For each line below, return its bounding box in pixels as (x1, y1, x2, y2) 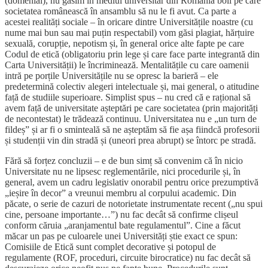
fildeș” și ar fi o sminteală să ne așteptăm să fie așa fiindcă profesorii (5, 124, 260, 135)
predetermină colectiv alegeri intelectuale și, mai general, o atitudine (5, 81, 259, 92)
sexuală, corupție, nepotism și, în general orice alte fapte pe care (5, 38, 244, 49)
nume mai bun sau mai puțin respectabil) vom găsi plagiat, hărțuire (5, 28, 254, 38)
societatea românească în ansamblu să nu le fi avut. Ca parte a (5, 6, 236, 17)
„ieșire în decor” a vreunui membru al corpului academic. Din (5, 188, 236, 199)
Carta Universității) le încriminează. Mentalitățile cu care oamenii (5, 60, 249, 71)
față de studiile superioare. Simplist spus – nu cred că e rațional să (5, 92, 251, 103)
